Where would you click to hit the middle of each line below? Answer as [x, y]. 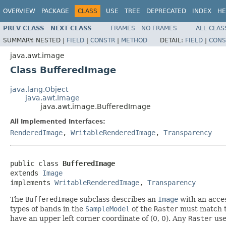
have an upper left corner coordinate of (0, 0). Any [99, 218]
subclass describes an [118, 199]
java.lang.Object [39, 89]
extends [26, 173]
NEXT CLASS [71, 28]
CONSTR [103, 40]
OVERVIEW [19, 11]
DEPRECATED [166, 11]
